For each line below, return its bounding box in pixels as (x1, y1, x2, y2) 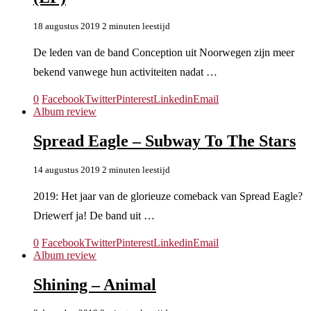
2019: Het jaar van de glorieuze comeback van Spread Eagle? (33, 190, 303, 202)
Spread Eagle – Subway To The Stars (33, 131, 296, 150)
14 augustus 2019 (33, 164, 100, 175)
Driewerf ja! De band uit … (33, 209, 155, 221)
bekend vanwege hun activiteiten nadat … (33, 65, 217, 78)
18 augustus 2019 (33, 20, 100, 31)
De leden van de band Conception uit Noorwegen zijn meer (33, 46, 294, 58)
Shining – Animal (33, 275, 156, 294)
